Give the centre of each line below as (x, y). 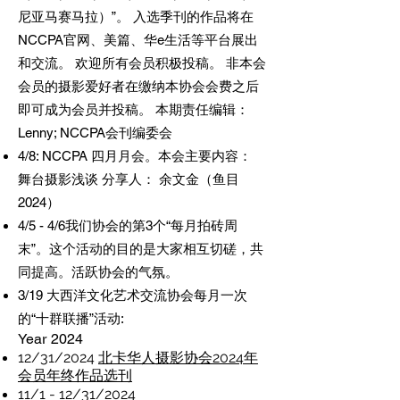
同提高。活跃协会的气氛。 (98, 272)
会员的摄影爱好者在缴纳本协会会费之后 (138, 86)
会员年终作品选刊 (75, 375)
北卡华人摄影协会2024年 (178, 358)
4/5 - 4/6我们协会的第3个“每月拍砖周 (128, 225)
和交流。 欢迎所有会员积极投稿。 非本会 (142, 63)
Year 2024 (51, 339)
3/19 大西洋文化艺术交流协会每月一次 (133, 295)
